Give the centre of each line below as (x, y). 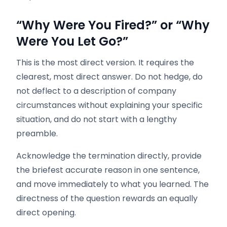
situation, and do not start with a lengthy (97, 119)
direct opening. (46, 213)
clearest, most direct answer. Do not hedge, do (109, 77)
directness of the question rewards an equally (107, 198)
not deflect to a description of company (96, 91)
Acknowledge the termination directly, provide (109, 156)
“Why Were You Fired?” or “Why (113, 25)
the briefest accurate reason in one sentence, (108, 170)
